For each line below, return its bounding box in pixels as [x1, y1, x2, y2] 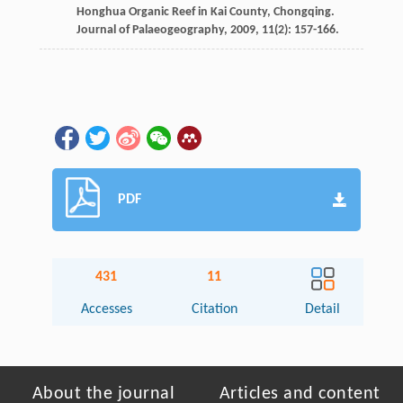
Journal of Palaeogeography [76, 23, 224, 38]
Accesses [80, 302, 132, 318]
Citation [191, 302, 237, 318]
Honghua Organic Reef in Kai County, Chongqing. [76, 5, 335, 20]
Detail [305, 302, 341, 318]
